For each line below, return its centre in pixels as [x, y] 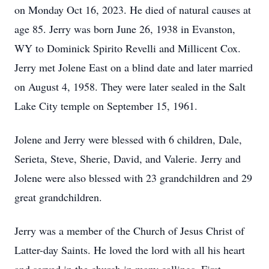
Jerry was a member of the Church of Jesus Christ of [129, 231]
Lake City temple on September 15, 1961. [106, 106]
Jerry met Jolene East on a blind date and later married [134, 67]
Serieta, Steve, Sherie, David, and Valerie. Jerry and [128, 159]
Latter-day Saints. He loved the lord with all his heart [130, 250]
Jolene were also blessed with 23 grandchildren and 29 [133, 178]
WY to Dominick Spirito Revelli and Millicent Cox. [128, 48]
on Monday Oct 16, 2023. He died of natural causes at [133, 10]
